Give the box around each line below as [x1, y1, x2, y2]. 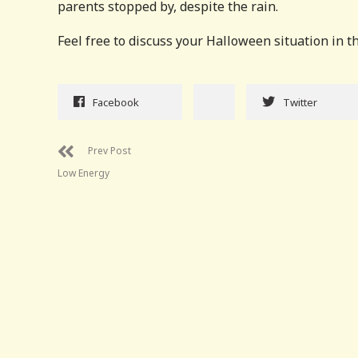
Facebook [93, 94, 139, 109]
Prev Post [88, 143, 131, 157]
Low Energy [58, 165, 109, 180]
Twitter [283, 94, 317, 109]
